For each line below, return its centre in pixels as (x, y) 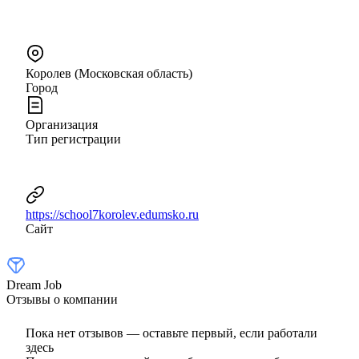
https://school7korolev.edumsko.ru (112, 214)
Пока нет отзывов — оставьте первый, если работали (171, 333)
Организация (62, 124)
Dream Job (34, 284)
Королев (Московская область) (109, 73)
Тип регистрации (73, 139)
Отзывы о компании (62, 299)
